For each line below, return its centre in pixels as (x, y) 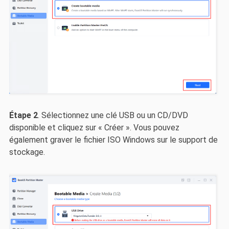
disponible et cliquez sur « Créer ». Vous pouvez (94, 128)
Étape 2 (23, 116)
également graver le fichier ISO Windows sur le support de (113, 140)
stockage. (27, 152)
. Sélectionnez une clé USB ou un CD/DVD (113, 116)
